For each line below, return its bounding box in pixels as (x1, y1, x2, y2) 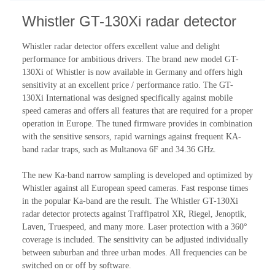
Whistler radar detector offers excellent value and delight (22, 41, 220, 51)
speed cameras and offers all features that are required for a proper (22, 106, 253, 115)
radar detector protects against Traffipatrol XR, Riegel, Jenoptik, (22, 209, 247, 219)
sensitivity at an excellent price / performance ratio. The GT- (22, 80, 233, 90)
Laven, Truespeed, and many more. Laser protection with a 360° (22, 222, 247, 231)
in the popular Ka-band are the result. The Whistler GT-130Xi (22, 196, 238, 206)
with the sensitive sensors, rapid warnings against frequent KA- (22, 131, 241, 141)
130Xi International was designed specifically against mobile (22, 93, 233, 103)
